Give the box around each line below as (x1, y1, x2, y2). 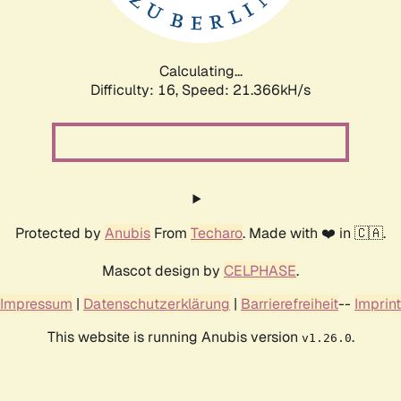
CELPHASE (224, 260, 296, 280)
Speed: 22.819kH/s (182, 80, 311, 99)
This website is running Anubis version (47, 327, 302, 346)
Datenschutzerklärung (83, 294, 230, 313)
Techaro (191, 223, 243, 243)
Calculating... (158, 61, 243, 81)
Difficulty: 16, (90, 80, 182, 99)
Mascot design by (102, 260, 224, 280)
